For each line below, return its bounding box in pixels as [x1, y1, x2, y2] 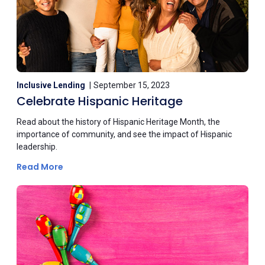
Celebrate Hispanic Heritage [17, 92, 183, 109]
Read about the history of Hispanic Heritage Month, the [17, 117, 220, 127]
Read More [17, 160, 65, 173]
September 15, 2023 [93, 80, 170, 90]
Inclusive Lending [17, 80, 85, 90]
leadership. [17, 141, 57, 151]
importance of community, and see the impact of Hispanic [17, 129, 232, 139]
